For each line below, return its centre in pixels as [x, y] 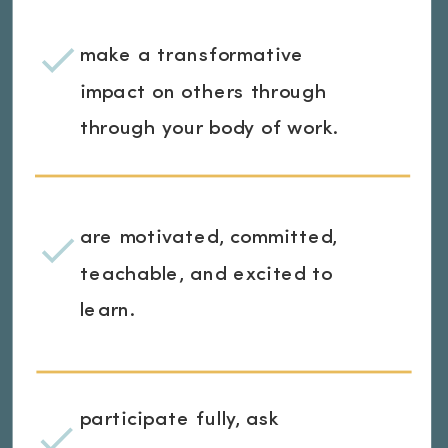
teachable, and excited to [206, 275]
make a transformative [192, 57]
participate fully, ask [179, 421]
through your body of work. [208, 129]
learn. [107, 311]
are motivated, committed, [208, 239]
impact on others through [203, 93]
